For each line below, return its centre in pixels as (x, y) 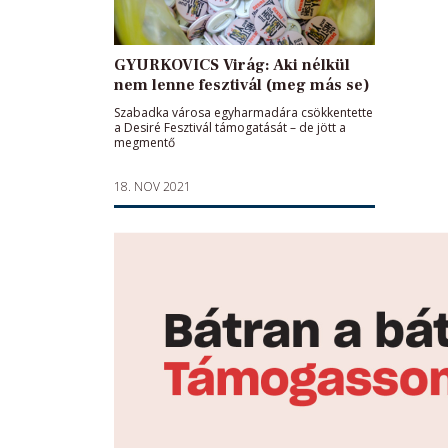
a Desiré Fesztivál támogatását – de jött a (230, 127)
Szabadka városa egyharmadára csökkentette (243, 112)
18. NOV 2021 (152, 186)
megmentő (144, 142)
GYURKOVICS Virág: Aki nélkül (232, 65)
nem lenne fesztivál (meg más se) (242, 85)
